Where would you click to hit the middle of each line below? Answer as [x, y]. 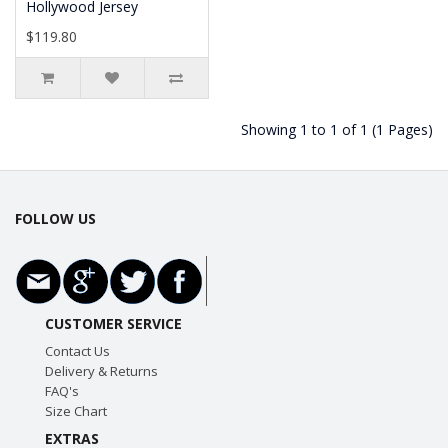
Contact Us [77, 351]
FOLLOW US [55, 218]
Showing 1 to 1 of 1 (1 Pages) [337, 129]
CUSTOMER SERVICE [113, 323]
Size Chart [75, 411]
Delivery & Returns [101, 371]
